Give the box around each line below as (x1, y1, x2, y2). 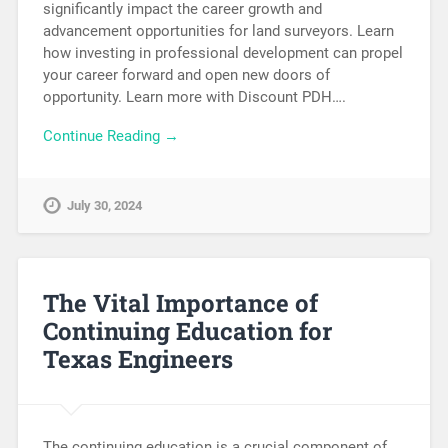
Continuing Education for (42, 314, 332, 347)
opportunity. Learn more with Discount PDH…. (42, 88, 346, 107)
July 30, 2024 (66, 197, 142, 213)
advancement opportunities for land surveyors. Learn (42, 22, 394, 41)
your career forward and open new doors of (42, 66, 330, 85)
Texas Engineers (42, 342, 233, 375)
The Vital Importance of (42, 286, 318, 319)
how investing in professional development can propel (42, 44, 403, 63)
